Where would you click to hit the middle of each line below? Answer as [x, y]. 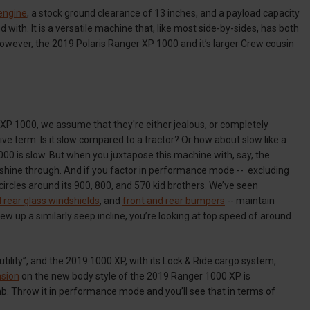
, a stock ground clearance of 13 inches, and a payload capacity [163, 13]
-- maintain [250, 200]
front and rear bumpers [174, 200]
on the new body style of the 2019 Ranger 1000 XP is [135, 276]
